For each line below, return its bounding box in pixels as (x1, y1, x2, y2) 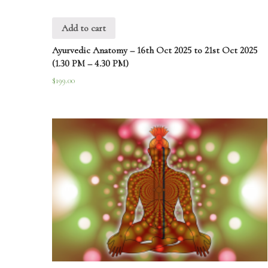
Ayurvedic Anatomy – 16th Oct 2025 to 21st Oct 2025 (52, 44, 257, 56)
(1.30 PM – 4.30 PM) (52, 57, 129, 69)
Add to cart (62, 22, 106, 34)
